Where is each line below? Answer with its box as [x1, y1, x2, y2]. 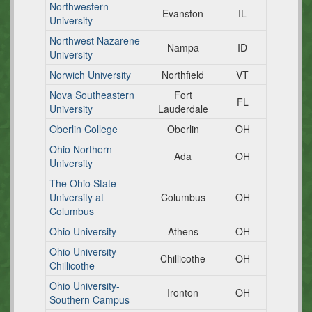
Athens [167, 224, 198, 238]
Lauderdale [157, 102, 208, 116]
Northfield [162, 68, 204, 81]
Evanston [162, 6, 203, 20]
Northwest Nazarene [49, 33, 140, 47]
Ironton [167, 286, 198, 299]
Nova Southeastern [49, 88, 134, 102]
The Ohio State [49, 176, 116, 190]
